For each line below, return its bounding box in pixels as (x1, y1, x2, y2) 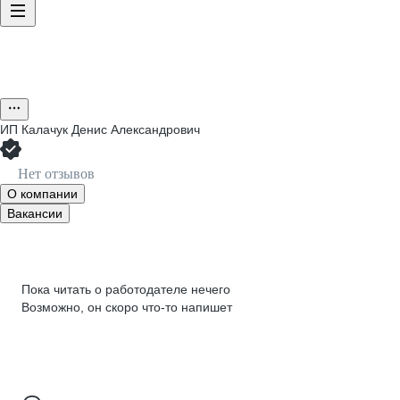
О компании (7, 187, 78, 201)
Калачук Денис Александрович (21, 122, 200, 137)
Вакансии (7, 206, 62, 221)
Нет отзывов (18, 166, 95, 181)
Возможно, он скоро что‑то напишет (21, 300, 232, 314)
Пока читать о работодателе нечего (21, 282, 230, 296)
